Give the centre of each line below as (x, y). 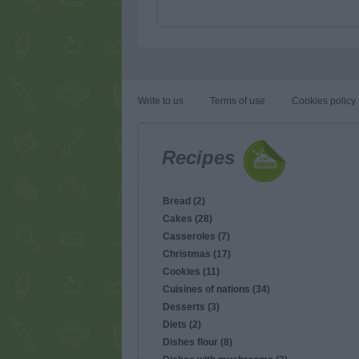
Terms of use (238, 101)
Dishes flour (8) (198, 342)
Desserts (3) (191, 307)
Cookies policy (324, 101)
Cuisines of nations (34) (216, 289)
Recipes (198, 157)
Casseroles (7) (196, 236)
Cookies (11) (191, 272)
